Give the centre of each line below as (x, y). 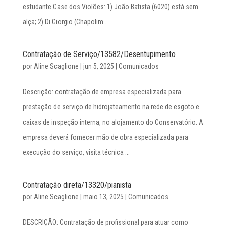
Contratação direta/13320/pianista (77, 185)
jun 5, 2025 (98, 66)
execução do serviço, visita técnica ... (76, 152)
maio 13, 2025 (103, 197)
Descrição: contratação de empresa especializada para (102, 92)
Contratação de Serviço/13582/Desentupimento (99, 54)
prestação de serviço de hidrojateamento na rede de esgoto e (111, 107)
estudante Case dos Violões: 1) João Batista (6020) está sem (110, 7)
